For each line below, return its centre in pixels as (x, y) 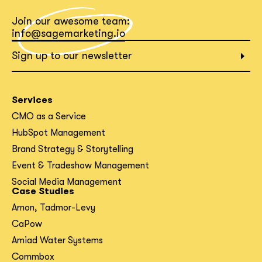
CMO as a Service (49, 116)
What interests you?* (72, 26)
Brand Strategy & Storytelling (73, 149)
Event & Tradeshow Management (80, 166)
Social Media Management (67, 182)
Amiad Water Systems (57, 240)
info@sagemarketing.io (68, 33)
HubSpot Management (58, 133)
